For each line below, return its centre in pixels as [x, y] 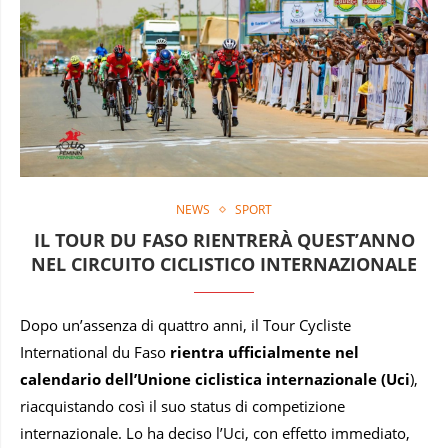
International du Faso [95, 351]
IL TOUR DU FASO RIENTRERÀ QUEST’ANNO [224, 239]
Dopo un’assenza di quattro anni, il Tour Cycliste [185, 324]
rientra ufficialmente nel [264, 351]
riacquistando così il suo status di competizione [182, 405]
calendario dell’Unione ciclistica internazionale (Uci [215, 378]
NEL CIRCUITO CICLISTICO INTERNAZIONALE [224, 263]
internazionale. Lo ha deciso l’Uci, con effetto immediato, [215, 432]
